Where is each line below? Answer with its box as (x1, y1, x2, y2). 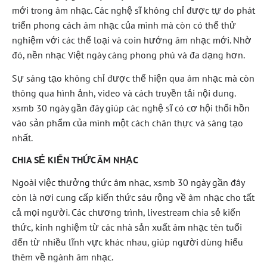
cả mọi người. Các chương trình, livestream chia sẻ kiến (12, 206, 241, 218)
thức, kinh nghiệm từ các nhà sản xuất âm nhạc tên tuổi (12, 221, 242, 233)
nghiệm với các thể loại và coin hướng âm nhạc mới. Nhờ (12, 34, 252, 46)
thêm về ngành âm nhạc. (12, 250, 113, 263)
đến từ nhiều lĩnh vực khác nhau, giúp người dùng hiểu (12, 235, 243, 248)
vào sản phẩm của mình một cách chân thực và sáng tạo (12, 117, 243, 129)
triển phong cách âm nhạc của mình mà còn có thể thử (12, 19, 236, 32)
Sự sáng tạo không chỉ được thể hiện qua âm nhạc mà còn (12, 72, 254, 85)
